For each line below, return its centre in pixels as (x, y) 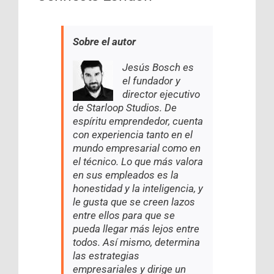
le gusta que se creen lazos (134, 202)
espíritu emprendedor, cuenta (138, 121)
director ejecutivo (161, 94)
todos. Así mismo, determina (136, 243)
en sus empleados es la (126, 175)
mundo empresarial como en (137, 148)
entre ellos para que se (124, 216)
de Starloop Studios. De (125, 108)
